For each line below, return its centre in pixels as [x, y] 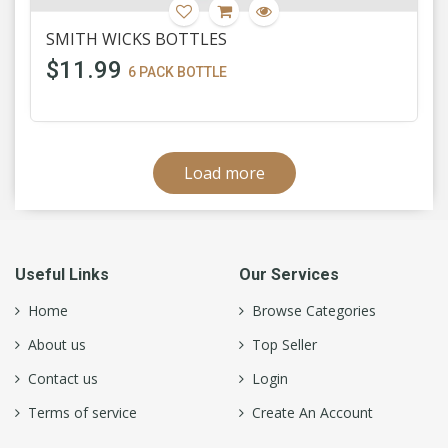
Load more [224, 173]
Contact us [59, 378]
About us [53, 344]
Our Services [289, 274]
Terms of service [78, 412]
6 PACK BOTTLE [177, 71]
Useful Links [62, 274]
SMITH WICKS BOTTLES [136, 39]
